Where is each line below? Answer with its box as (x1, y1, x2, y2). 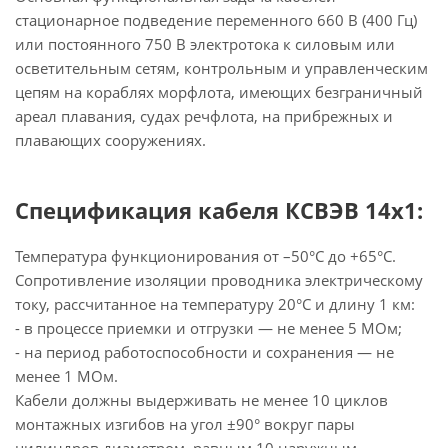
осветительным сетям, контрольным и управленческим (15, 58, 428, 78)
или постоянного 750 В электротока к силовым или (15, 34, 395, 54)
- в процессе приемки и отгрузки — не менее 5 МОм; (15, 318, 402, 338)
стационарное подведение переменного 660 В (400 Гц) (15, 10, 417, 30)
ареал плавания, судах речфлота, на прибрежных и (15, 106, 393, 126)
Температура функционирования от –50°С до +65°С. (15, 246, 396, 266)
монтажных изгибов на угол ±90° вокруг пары (15, 414, 355, 434)
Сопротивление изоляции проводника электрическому (15, 270, 423, 290)
